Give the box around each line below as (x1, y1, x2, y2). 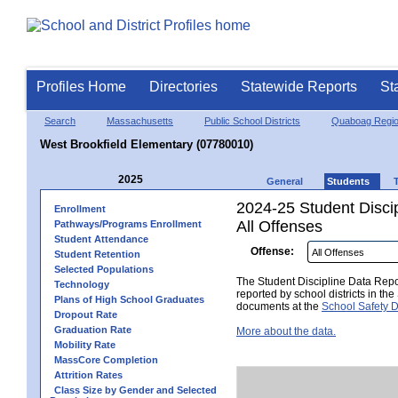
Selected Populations (54, 264, 154, 275)
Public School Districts (204, 115, 300, 126)
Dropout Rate (54, 309, 117, 320)
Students (327, 176, 370, 187)
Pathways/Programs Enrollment (54, 219, 202, 229)
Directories (149, 79, 218, 94)
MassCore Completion (54, 354, 158, 365)
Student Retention (54, 249, 140, 259)
